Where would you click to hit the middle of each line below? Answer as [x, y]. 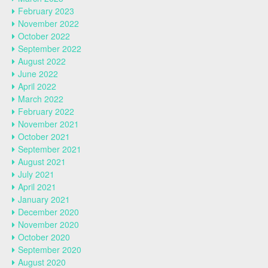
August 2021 [42, 162]
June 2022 [38, 74]
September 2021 [50, 149]
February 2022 [46, 111]
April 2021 [37, 187]
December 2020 [48, 212]
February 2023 [46, 11]
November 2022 [48, 23]
